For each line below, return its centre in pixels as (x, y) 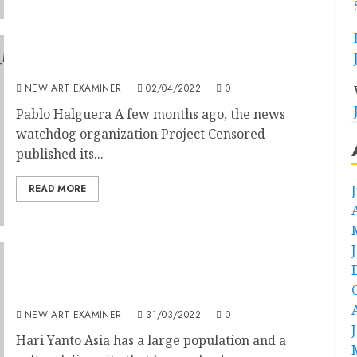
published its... (59, 154)
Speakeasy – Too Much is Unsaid (121, 69)
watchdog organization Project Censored (140, 134)
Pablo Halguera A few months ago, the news (150, 114)
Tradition (48, 294)
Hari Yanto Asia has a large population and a (151, 340)
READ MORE (57, 189)
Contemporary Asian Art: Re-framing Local (159, 277)
